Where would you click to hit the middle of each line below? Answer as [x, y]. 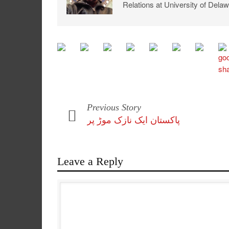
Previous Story [114, 107]
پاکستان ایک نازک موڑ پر [133, 120]
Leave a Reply [90, 161]
